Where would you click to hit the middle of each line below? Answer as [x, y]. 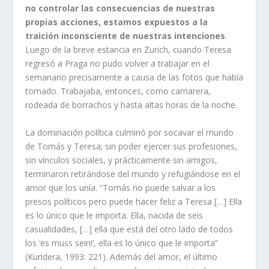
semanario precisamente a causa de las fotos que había [134, 77]
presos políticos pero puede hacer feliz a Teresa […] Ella [134, 201]
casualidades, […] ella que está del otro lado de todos [129, 229]
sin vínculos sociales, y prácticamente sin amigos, [122, 160]
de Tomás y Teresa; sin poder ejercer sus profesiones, [131, 146]
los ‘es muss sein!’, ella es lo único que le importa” [122, 243]
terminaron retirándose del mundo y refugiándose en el [133, 174]
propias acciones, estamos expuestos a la [117, 22]
